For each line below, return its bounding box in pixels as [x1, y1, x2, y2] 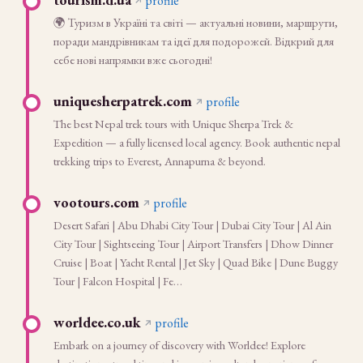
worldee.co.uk [53, 313, 141, 331]
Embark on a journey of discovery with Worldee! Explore [53, 337, 305, 352]
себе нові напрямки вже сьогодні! [53, 52, 212, 67]
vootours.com [53, 193, 139, 211]
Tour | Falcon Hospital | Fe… [53, 273, 182, 288]
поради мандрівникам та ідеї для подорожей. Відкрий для [53, 33, 334, 49]
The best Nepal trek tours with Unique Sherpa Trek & [53, 116, 293, 131]
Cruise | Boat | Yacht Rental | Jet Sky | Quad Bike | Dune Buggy [53, 254, 338, 270]
